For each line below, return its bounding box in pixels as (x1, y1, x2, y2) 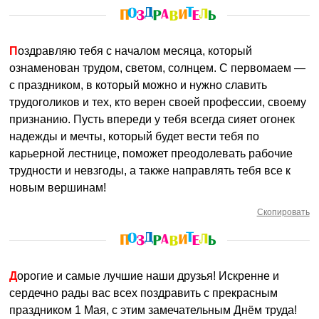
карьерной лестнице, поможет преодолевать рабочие (9, 147, 293, 159)
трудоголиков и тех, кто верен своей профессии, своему (9, 96, 307, 108)
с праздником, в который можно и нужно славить (9, 79, 268, 91)
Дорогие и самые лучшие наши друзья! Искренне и (9, 270, 18, 282)
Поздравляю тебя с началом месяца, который (9, 45, 19, 57)
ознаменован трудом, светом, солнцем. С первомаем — (9, 62, 306, 74)
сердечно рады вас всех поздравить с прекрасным (9, 287, 278, 299)
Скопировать (256, 207, 310, 217)
